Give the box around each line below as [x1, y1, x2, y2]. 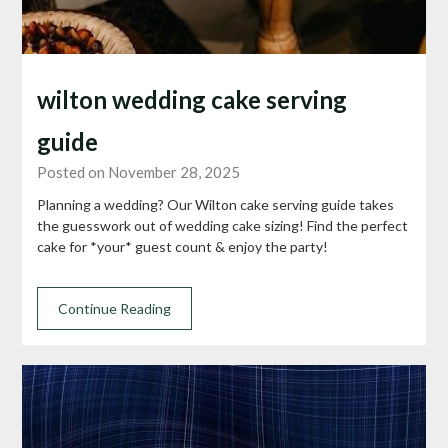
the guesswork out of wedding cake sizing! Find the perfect [37, 217, 409, 235]
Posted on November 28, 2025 [37, 163, 241, 182]
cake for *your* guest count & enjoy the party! [37, 238, 329, 256]
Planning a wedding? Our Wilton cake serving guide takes [37, 196, 395, 214]
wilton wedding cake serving [37, 85, 348, 115]
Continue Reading [58, 300, 172, 318]
